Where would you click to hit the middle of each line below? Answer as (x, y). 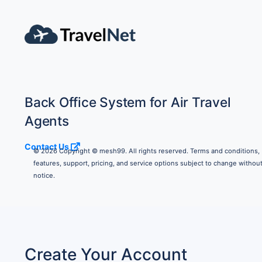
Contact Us (48, 147)
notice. (44, 175)
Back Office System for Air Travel (128, 102)
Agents (47, 121)
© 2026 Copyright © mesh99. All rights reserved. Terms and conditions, (146, 151)
